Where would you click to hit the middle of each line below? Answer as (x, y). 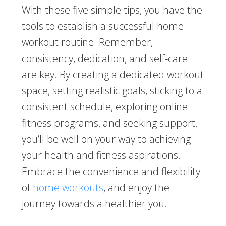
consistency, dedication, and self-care (104, 59)
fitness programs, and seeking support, (109, 123)
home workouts (68, 188)
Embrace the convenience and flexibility (111, 172)
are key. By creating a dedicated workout (112, 75)
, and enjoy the (136, 188)
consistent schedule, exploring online (104, 107)
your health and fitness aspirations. (101, 155)
